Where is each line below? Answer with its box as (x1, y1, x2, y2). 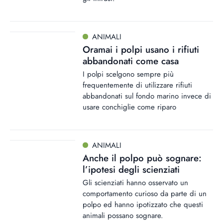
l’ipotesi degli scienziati (83, 162, 180, 176)
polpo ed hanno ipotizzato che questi (83, 199, 203, 211)
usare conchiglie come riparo (83, 102, 176, 113)
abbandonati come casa (83, 54, 179, 68)
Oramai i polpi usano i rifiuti (83, 42, 199, 56)
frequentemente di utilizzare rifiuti (83, 80, 192, 91)
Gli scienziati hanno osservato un (83, 177, 188, 189)
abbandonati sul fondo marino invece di (83, 91, 211, 102)
